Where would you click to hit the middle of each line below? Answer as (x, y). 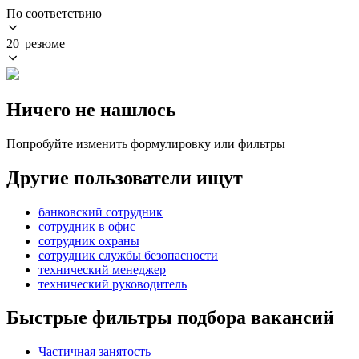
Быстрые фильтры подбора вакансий (170, 318)
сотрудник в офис (87, 226)
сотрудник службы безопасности (128, 255)
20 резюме (36, 43)
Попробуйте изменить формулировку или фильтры (146, 143)
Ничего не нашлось (91, 109)
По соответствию (54, 13)
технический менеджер (102, 269)
